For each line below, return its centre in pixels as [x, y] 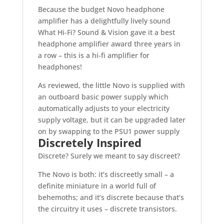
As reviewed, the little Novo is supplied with [111, 85]
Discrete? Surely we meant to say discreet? [109, 155]
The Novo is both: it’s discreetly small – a [106, 174]
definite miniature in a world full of [97, 185]
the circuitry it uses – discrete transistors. [107, 208]
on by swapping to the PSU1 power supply [108, 131]
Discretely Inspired [89, 142]
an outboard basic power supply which [103, 96]
